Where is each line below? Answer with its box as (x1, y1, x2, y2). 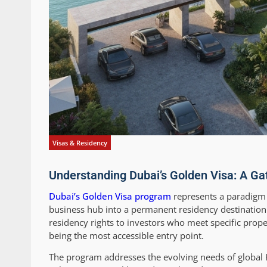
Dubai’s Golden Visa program (49, 190, 171, 203)
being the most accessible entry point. (49, 229, 204, 242)
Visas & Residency (52, 138, 107, 148)
